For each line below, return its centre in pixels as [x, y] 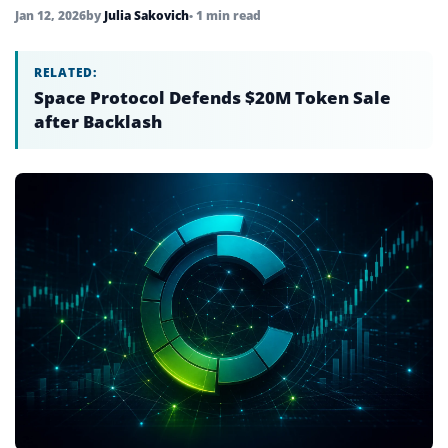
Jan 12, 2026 [50, 15]
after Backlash [98, 121]
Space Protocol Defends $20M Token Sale [212, 97]
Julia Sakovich [146, 15]
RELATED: [65, 72]
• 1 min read [225, 15]
